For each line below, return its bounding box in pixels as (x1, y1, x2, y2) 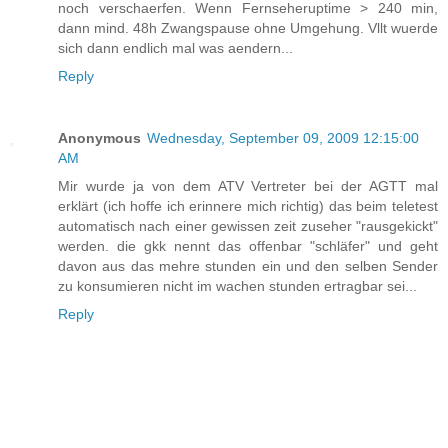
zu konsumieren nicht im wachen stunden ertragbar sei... (58, 277, 417, 294)
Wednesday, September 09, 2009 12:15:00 (147, 129, 419, 146)
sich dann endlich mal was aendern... (58, 39, 293, 56)
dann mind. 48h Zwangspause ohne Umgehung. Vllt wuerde (58, 19, 438, 36)
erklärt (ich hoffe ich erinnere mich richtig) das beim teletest (58, 197, 438, 214)
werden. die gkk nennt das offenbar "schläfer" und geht (58, 237, 438, 254)
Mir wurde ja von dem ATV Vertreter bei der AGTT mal (58, 177, 438, 194)
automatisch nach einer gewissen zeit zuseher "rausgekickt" (58, 217, 438, 234)
